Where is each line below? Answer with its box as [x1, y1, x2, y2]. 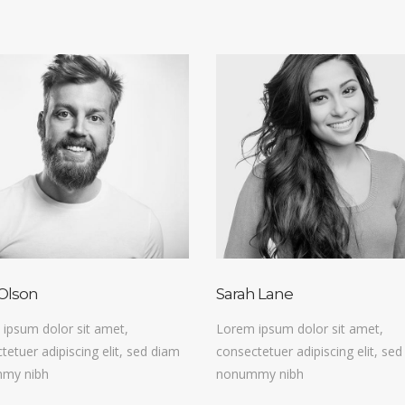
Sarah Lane [216, 285, 293, 304]
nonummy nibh [216, 365, 304, 383]
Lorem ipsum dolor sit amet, [216, 320, 383, 338]
